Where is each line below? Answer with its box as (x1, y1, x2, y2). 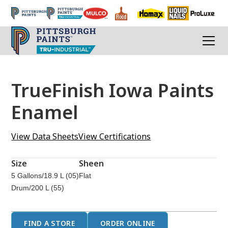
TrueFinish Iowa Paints (11, 78, 214, 103)
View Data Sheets (11, 131, 79, 142)
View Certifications (78, 131, 151, 142)
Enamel (11, 100, 79, 125)
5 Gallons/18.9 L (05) (11, 172, 79, 180)
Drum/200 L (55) (11, 184, 65, 192)
